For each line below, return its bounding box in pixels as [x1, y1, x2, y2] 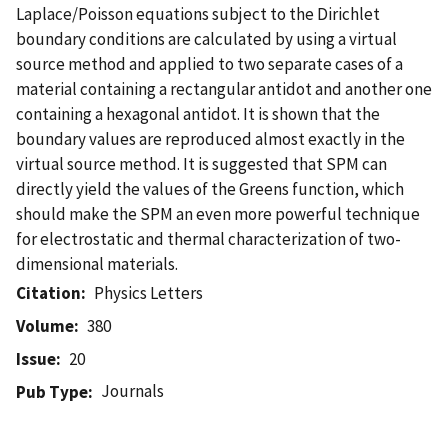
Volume [16, 314, 74, 337]
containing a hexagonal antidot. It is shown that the [16, 102, 380, 125]
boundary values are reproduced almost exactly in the [16, 127, 405, 150]
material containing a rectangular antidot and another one [16, 77, 432, 100]
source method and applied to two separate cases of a [16, 52, 403, 75]
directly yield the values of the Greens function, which [16, 177, 404, 200]
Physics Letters [94, 281, 204, 304]
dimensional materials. [16, 252, 178, 275]
